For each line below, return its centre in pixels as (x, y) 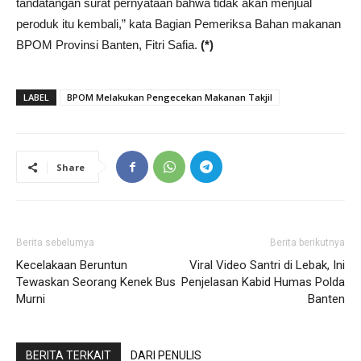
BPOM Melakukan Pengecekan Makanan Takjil (170, 98)
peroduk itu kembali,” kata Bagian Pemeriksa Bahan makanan (178, 24)
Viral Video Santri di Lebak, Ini (267, 266)
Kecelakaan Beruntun (72, 266)
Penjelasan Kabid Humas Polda (263, 282)
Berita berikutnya (307, 243)
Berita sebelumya (55, 243)
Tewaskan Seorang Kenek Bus (96, 282)
